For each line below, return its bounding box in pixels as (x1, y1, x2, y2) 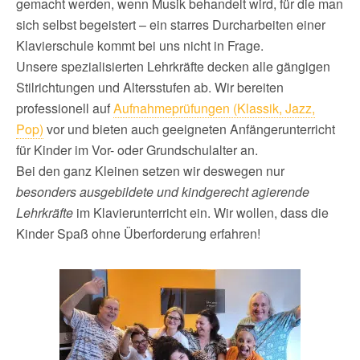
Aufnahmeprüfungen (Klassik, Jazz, (113, 98, 315, 117)
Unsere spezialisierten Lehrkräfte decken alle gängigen (16, 56, 330, 76)
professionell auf (16, 98, 113, 117)
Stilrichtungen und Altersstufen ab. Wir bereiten (16, 77, 284, 96)
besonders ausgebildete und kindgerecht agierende (16, 182, 309, 201)
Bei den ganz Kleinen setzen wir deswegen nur (16, 161, 284, 180)
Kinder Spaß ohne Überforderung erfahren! (16, 223, 260, 243)
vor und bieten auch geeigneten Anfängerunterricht (43, 119, 335, 138)
